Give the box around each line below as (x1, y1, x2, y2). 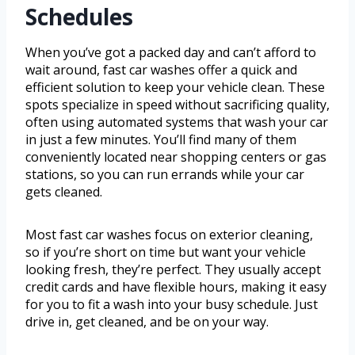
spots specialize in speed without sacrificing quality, (25, 96, 330, 114)
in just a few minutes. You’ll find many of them (25, 131, 296, 149)
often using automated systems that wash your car (25, 113, 328, 132)
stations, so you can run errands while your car (25, 166, 304, 184)
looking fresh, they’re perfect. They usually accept (25, 261, 321, 279)
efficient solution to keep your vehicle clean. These (25, 78, 325, 97)
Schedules (25, 2, 133, 32)
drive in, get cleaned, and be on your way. (25, 313, 269, 331)
